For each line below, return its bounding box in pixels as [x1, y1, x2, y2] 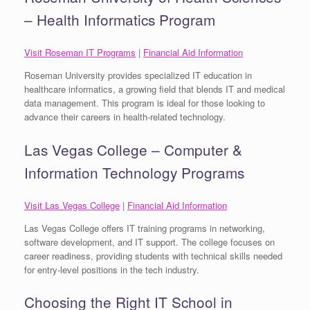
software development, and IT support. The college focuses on [24, 235, 275, 248]
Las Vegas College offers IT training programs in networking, [24, 221, 265, 235]
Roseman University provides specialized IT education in [24, 69, 252, 82]
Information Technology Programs [24, 161, 244, 183]
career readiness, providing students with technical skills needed [24, 248, 282, 262]
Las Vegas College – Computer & [24, 138, 242, 160]
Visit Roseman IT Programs [24, 46, 136, 60]
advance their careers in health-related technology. [24, 110, 226, 124]
